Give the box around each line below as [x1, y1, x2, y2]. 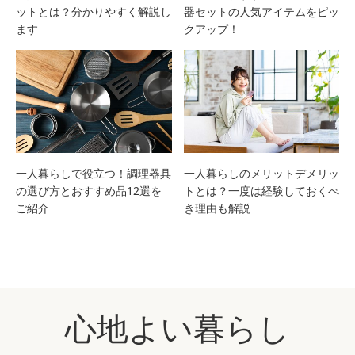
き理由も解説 [183, 200, 250, 216]
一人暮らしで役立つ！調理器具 [16, 166, 171, 181]
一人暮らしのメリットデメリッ [183, 166, 339, 181]
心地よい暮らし [65, 306, 290, 350]
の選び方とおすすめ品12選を [16, 183, 162, 199]
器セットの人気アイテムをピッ [183, 3, 339, 19]
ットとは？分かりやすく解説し [16, 3, 171, 19]
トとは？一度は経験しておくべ [183, 183, 339, 199]
